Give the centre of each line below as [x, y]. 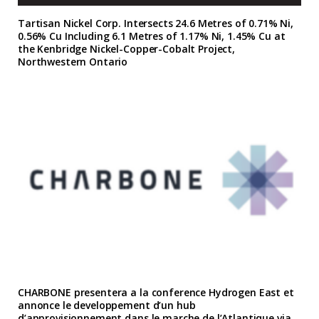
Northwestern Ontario [73, 61]
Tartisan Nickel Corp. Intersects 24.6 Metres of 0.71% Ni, [156, 23]
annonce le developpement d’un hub [107, 305]
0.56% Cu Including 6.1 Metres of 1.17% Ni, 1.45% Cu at [152, 36]
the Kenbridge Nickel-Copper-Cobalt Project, [126, 48]
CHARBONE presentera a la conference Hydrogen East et [156, 292]
